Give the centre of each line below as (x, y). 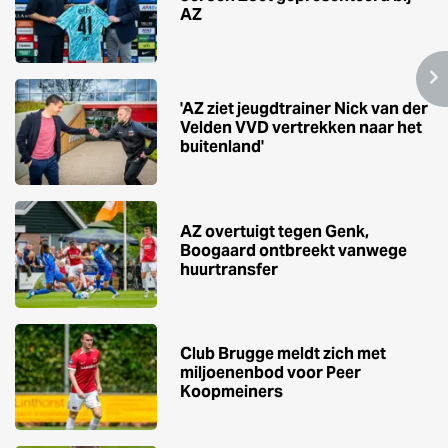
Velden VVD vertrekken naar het (301, 128)
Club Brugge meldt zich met (283, 354)
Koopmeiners (231, 392)
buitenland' (222, 147)
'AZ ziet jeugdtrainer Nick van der (304, 109)
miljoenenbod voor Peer (270, 373)
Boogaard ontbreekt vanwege (293, 250)
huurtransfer (229, 269)
